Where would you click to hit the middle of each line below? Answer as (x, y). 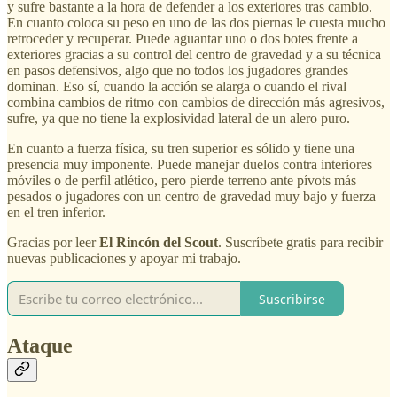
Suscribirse (292, 299)
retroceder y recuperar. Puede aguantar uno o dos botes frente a (183, 39)
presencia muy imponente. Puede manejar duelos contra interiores (190, 165)
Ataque (40, 346)
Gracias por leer (53, 243)
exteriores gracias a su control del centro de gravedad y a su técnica (194, 55)
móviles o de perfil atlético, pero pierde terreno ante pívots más (182, 181)
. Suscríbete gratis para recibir (300, 243)
